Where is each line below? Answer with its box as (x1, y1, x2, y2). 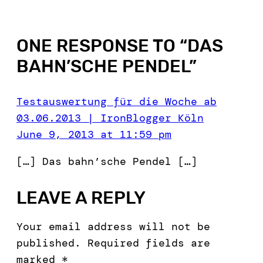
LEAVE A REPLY (16, 187, 146, 208)
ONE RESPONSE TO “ (16, 35, 187, 56)
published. (16, 235, 81, 250)
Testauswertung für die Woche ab (16, 95, 217, 109)
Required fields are (87, 235, 210, 250)
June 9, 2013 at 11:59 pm (16, 127, 171, 142)
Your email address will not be (16, 219, 210, 234)
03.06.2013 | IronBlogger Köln (16, 111, 204, 126)
